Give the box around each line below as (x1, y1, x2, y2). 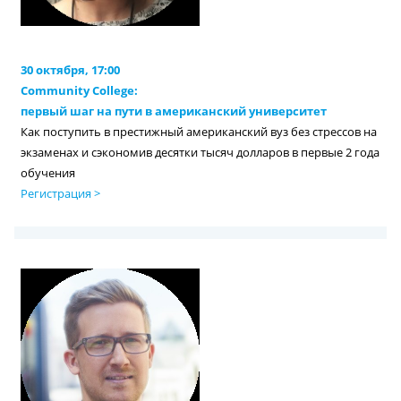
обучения (21, 166, 76, 182)
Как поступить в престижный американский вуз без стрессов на (21, 124, 378, 141)
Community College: (21, 83, 139, 99)
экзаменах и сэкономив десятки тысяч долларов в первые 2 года (21, 145, 380, 161)
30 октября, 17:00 (21, 63, 121, 79)
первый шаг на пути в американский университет (21, 104, 328, 120)
